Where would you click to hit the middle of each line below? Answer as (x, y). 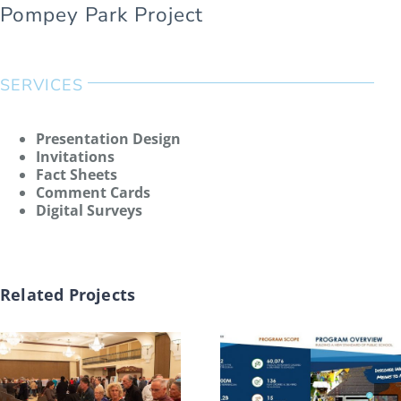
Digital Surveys (89, 210)
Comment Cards (93, 192)
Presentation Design (108, 138)
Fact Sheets (77, 174)
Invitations (75, 156)
